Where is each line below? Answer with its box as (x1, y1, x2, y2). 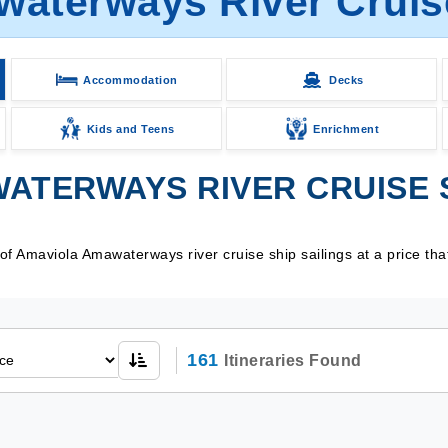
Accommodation (83, 73, 178, 86)
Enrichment (313, 122, 380, 135)
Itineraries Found (224, 352, 362, 369)
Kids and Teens (86, 122, 175, 135)
